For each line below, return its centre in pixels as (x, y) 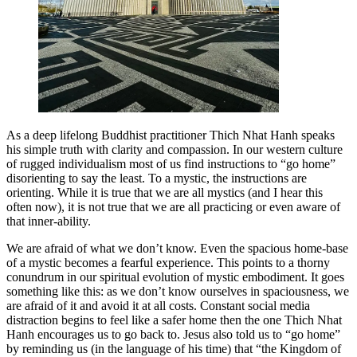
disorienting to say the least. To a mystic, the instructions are (157, 178)
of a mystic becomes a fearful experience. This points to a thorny (168, 263)
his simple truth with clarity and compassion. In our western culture (175, 150)
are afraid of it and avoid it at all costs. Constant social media (158, 306)
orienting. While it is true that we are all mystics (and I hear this (165, 193)
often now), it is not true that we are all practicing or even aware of (173, 207)
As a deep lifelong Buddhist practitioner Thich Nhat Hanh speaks (171, 135)
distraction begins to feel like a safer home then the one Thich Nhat (174, 320)
